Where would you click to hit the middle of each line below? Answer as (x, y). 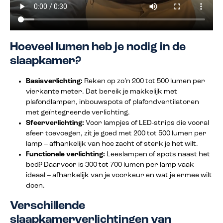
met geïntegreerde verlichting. (78, 113)
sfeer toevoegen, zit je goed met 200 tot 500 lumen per (116, 134)
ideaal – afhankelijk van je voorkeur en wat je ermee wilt (119, 176)
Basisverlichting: (54, 82)
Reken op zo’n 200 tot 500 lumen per (144, 82)
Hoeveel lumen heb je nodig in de (98, 48)
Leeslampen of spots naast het (158, 155)
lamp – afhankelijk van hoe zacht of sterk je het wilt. (112, 144)
